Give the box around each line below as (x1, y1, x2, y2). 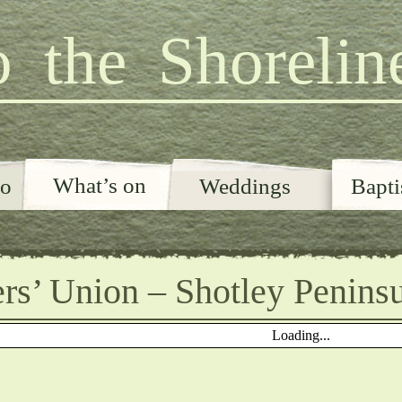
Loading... (271, 328, 330, 343)
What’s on (53, 173, 146, 197)
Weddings (199, 174, 291, 198)
